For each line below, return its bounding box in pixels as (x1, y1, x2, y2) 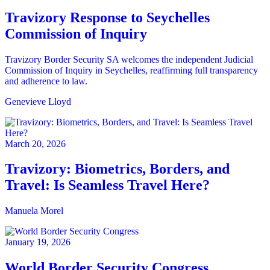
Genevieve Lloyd (5, 96, 71, 107)
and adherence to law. (5, 75, 87, 86)
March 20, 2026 (5, 138, 66, 149)
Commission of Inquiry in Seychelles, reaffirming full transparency (5, 64, 258, 75)
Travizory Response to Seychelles (5, 9, 210, 25)
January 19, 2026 (5, 237, 71, 248)
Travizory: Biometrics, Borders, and (5, 161, 230, 177)
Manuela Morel (5, 206, 63, 216)
